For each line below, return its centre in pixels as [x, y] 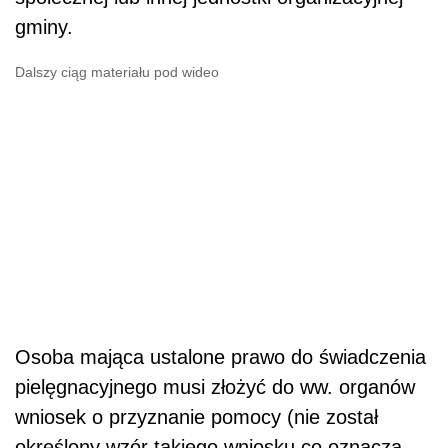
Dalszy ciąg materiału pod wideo [117, 71]
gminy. [44, 26]
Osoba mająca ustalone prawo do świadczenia [220, 357]
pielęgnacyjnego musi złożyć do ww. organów [215, 387]
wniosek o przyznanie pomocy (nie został [196, 417]
